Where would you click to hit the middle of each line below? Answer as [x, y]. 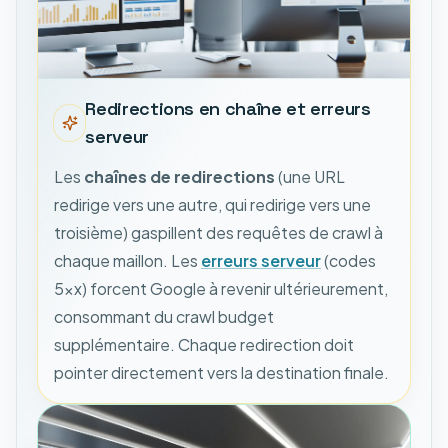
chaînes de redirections [179, 176]
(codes [348, 260]
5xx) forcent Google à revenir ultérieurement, [221, 288]
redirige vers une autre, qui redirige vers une [212, 204]
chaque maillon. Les [127, 260]
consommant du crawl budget [164, 316]
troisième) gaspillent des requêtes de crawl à [218, 232]
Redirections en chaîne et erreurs [228, 108]
